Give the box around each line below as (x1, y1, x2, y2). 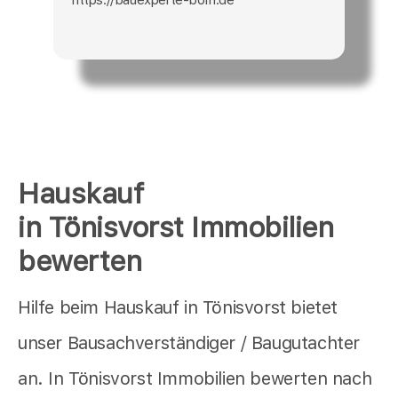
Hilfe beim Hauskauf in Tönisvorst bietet (18, 296, 338, 318)
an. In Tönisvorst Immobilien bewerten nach (18, 367, 372, 389)
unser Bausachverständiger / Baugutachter (18, 331, 361, 354)
